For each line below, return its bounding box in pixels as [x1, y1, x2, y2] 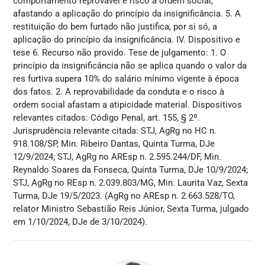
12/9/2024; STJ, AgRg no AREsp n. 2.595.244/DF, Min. [13, 151, 222, 162]
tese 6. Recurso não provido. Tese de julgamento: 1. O [13, 47, 227, 58]
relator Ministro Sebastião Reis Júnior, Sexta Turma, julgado [13, 203, 250, 214]
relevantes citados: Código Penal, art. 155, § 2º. [13, 112, 201, 123]
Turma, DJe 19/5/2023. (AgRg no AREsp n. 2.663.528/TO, [13, 190, 235, 201]
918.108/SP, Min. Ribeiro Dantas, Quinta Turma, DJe [13, 138, 215, 149]
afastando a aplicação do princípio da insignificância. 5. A [13, 8, 241, 19]
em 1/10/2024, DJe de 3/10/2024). [13, 216, 148, 227]
